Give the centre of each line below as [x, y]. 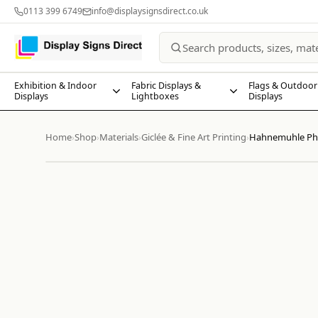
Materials [119, 137]
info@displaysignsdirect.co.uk [150, 11]
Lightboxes [155, 96]
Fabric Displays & [166, 86]
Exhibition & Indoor [55, 86]
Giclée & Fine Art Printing [194, 137]
